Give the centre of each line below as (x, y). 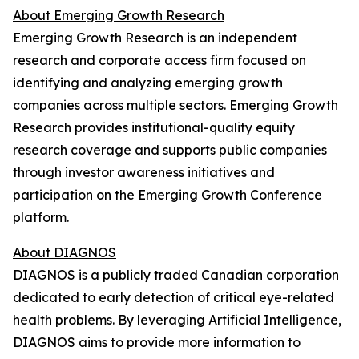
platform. (41, 217)
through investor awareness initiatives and (144, 172)
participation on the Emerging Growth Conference (167, 195)
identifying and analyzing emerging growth (148, 83)
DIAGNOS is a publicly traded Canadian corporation (176, 275)
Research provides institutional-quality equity (154, 127)
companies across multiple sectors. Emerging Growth (175, 105)
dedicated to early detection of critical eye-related (173, 297)
